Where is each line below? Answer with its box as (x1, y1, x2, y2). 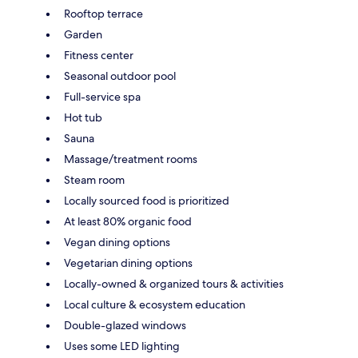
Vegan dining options (64, 234, 170, 249)
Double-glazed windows (64, 317, 186, 332)
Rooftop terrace (64, 6, 143, 21)
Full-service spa (64, 89, 141, 104)
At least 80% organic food (64, 213, 192, 229)
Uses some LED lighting (64, 338, 180, 353)
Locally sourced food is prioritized (64, 193, 229, 208)
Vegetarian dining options (64, 255, 193, 270)
